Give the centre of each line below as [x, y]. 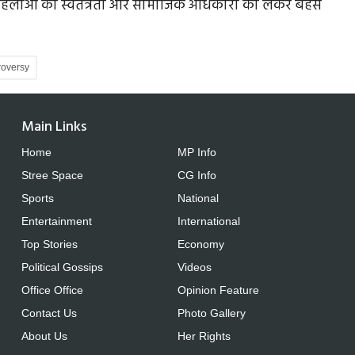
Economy [200, 244]
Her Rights [204, 336]
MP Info [197, 153]
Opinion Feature [218, 290]
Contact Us [50, 313]
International [208, 221]
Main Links [54, 128]
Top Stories [50, 244]
